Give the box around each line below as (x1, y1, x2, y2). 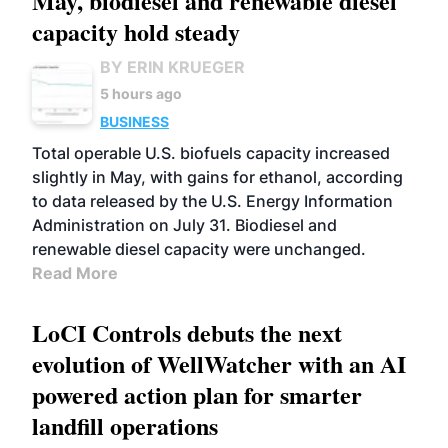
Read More (32, 263, 118, 283)
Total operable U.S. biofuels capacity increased (32, 143, 390, 163)
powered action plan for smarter (32, 377, 362, 412)
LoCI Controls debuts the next (32, 315, 342, 350)
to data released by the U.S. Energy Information (32, 191, 393, 211)
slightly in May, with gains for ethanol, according (32, 167, 403, 187)
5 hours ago (100, 85, 182, 102)
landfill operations (32, 408, 218, 443)
